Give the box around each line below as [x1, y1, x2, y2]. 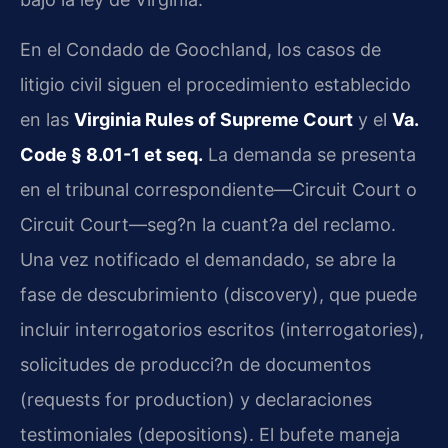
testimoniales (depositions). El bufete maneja [20, 423, 400, 445]
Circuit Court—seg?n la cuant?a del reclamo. [20, 213, 396, 235]
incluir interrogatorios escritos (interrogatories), [20, 318, 424, 340]
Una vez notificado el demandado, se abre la [20, 248, 396, 270]
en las [20, 108, 74, 130]
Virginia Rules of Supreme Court [74, 108, 353, 130]
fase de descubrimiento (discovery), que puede [20, 283, 417, 305]
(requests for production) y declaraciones [20, 388, 372, 410]
